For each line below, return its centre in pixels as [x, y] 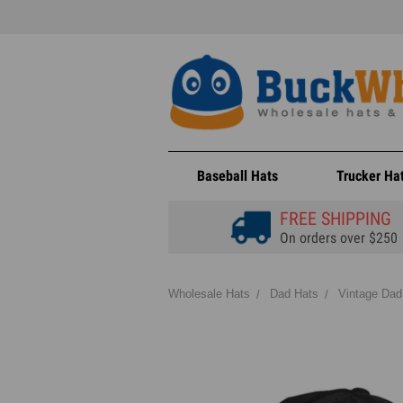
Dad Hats [294, 294]
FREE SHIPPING [335, 219]
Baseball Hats [238, 176]
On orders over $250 [338, 238]
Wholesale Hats [209, 294]
